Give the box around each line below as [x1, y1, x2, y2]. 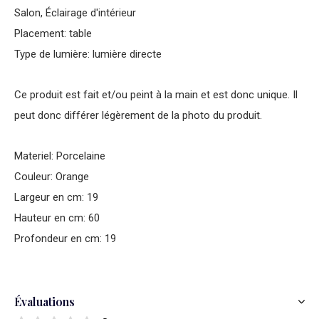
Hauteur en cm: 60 [14, 211, 100, 224]
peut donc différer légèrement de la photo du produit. [14, 109, 262, 122]
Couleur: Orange [14, 170, 89, 183]
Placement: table [14, 27, 92, 40]
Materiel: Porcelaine [14, 150, 105, 162]
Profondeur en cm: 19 [14, 232, 116, 245]
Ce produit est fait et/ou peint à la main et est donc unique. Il [14, 88, 298, 101]
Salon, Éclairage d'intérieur [14, 6, 136, 19]
